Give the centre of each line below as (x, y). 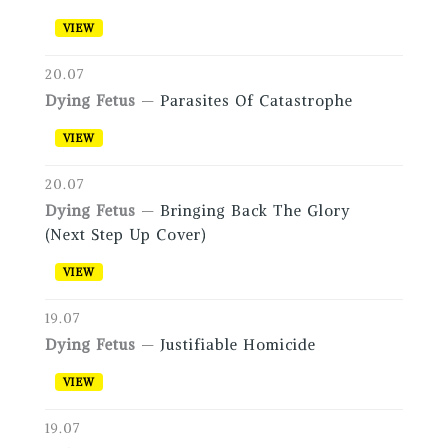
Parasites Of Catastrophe (256, 101)
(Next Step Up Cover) (125, 235)
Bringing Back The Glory (255, 211)
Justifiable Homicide (237, 345)
